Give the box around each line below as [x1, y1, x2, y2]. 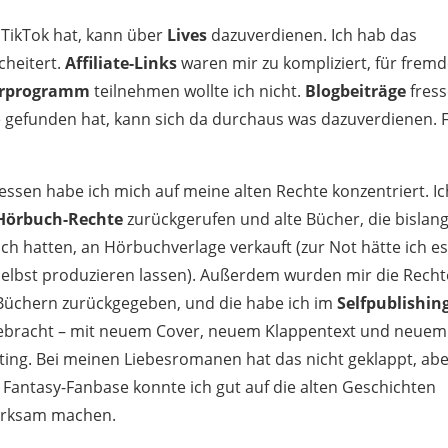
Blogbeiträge [305, 79, 407, 102]
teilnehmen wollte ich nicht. [90, 79, 306, 102]
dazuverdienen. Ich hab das [207, 23, 418, 46]
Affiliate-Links [65, 51, 178, 74]
